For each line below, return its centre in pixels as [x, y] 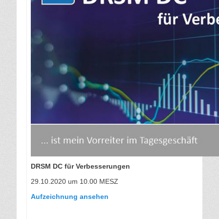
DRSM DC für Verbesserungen [80, 166]
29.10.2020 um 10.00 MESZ [75, 182]
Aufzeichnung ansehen [70, 197]
